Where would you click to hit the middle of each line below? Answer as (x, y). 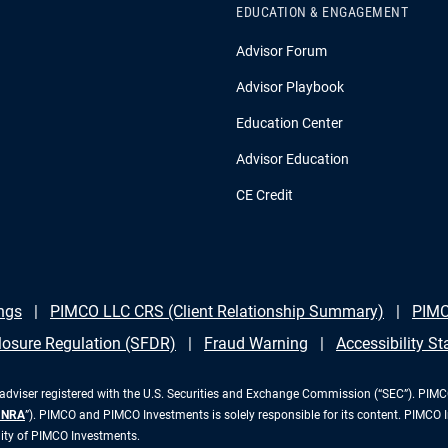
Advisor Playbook (290, 87)
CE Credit (264, 195)
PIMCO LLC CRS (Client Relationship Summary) (217, 312)
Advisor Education (292, 159)
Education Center (289, 123)
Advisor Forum (281, 51)
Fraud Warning (256, 344)
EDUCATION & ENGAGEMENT (322, 12)
